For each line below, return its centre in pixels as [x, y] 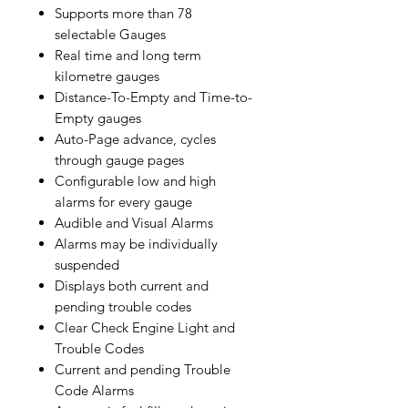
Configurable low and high [135, 180]
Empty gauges [98, 117]
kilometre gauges [107, 76]
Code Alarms [94, 390]
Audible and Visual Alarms [134, 222]
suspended [87, 264]
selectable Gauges [110, 34]
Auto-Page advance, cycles [135, 138]
